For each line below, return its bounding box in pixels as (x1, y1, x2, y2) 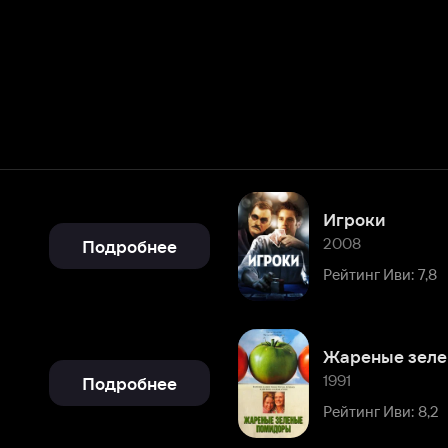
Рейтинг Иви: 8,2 (222, 291, 324, 307)
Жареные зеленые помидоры (222, 243, 440, 261)
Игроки (222, 124, 278, 141)
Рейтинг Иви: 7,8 (222, 172, 322, 188)
